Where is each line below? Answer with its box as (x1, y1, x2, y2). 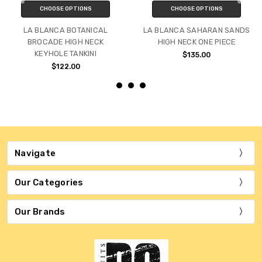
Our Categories (15, 177, 84, 188)
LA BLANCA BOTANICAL (23, 25, 108, 35)
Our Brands (15, 206, 65, 217)
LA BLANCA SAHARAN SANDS (143, 25, 250, 35)
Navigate (15, 147, 56, 158)
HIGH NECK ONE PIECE (157, 37, 236, 46)
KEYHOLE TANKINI (35, 49, 96, 58)
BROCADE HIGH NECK (27, 37, 104, 46)
